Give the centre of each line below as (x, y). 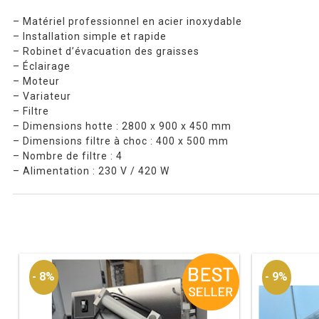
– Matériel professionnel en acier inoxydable (127, 21)
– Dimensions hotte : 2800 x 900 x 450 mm (122, 126)
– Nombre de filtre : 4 (68, 156)
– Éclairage (42, 66)
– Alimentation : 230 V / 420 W (91, 171)
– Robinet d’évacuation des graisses (106, 51)
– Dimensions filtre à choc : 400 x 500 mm (121, 141)
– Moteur (36, 81)
